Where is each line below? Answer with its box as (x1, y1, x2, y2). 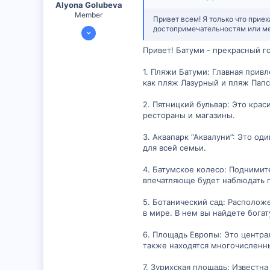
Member (75, 10, 102, 19)
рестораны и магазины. (143, 110, 235, 120)
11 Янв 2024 (83, 23, 125, 33)
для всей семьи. (143, 142, 206, 152)
